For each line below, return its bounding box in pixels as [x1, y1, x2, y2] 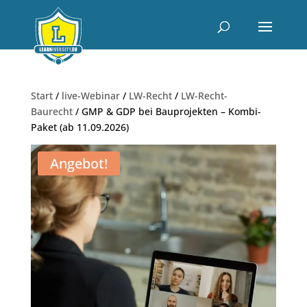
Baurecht [30, 105, 73, 118]
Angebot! [49, 154, 108, 173]
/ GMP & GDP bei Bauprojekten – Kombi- [72, 105, 261, 118]
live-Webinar [61, 89, 120, 102]
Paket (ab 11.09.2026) [30, 121, 129, 134]
